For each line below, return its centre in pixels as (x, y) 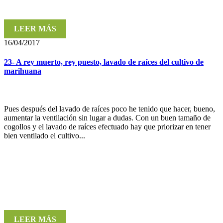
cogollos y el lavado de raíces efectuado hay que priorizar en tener (107, 126)
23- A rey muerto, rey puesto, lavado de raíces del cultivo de (104, 62)
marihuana (23, 71)
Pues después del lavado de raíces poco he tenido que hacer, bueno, (110, 109)
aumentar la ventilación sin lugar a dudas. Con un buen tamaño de (107, 117)
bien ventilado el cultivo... (45, 135)
